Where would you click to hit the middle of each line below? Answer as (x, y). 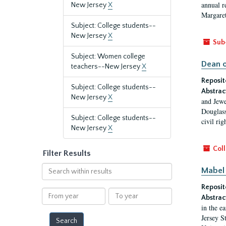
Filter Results (67, 153)
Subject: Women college (108, 56)
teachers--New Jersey (106, 67)
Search (52, 167)
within (51, 178)
